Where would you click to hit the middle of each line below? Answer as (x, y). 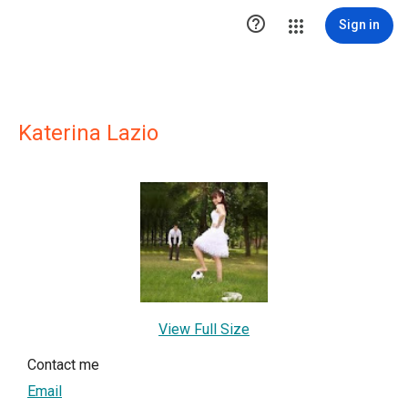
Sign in (359, 25)
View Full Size (204, 329)
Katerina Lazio (88, 133)
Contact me (63, 364)
